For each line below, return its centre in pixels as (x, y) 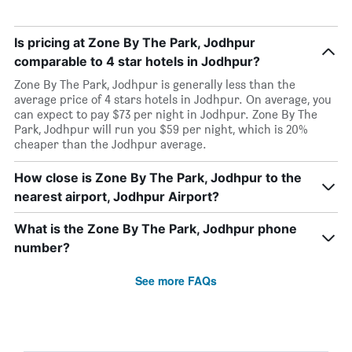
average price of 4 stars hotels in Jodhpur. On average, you (173, 99)
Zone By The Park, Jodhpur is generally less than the (155, 84)
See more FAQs (176, 280)
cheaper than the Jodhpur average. (110, 144)
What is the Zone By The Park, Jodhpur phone (156, 229)
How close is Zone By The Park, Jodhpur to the (158, 178)
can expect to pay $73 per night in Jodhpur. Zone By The (166, 114)
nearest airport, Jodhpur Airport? (117, 196)
